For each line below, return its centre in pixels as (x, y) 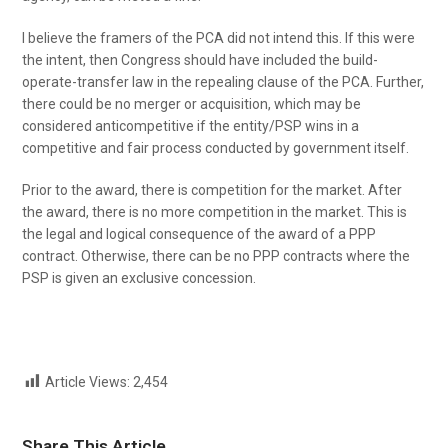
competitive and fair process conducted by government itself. (216, 148)
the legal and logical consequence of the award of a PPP (199, 234)
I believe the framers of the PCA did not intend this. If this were (219, 38)
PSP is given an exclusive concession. (139, 278)
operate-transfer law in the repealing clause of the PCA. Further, (223, 82)
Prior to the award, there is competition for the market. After (212, 190)
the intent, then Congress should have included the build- (200, 60)
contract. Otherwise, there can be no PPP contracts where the (216, 256)
